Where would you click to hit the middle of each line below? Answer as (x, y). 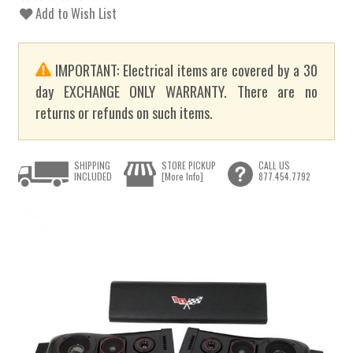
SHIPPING (93, 165)
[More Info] (182, 176)
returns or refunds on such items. (124, 113)
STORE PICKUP (188, 165)
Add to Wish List (75, 13)
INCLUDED (93, 176)
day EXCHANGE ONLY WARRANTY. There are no (176, 91)
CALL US (274, 165)
